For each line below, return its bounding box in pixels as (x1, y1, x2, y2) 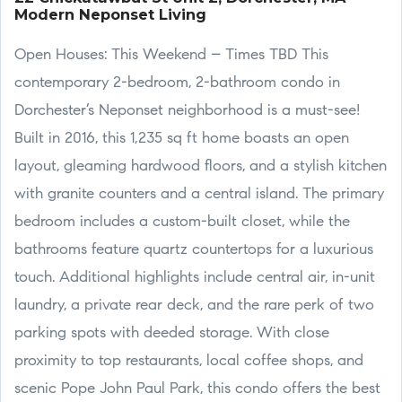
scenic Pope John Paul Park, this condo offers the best (14, 381, 380, 397)
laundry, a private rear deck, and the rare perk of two (14, 298, 374, 313)
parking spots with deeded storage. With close (14, 326, 329, 341)
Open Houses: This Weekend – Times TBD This (14, 48, 328, 63)
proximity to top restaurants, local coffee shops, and (14, 354, 363, 369)
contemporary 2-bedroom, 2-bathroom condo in (14, 75, 340, 91)
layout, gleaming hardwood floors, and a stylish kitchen (14, 159, 387, 174)
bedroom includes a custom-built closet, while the (14, 214, 350, 230)
